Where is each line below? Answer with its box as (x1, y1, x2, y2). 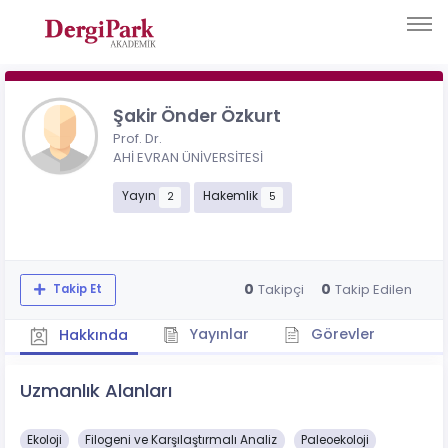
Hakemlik (202, 188, 261, 205)
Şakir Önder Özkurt (113, 103, 281, 128)
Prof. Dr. (113, 128, 162, 148)
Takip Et (49, 281, 102, 298)
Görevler (306, 323, 375, 344)
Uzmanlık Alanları (20, 377, 172, 403)
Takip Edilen (334, 280, 412, 300)
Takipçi (257, 280, 304, 300)
